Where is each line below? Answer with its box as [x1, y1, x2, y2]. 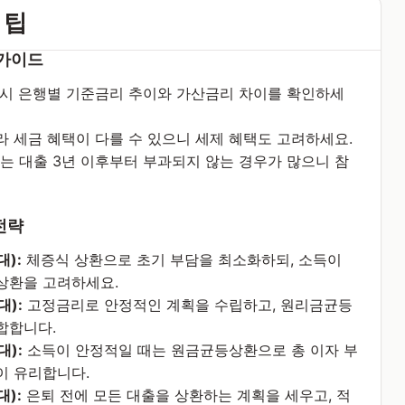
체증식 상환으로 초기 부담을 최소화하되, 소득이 [21, 250, 342, 268]
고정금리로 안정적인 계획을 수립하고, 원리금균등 [22, 296, 353, 314]
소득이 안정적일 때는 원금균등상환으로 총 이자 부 [22, 341, 358, 359]
